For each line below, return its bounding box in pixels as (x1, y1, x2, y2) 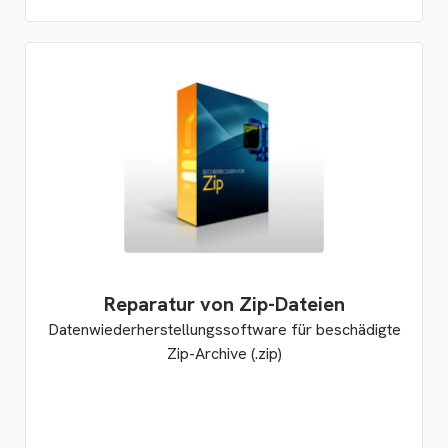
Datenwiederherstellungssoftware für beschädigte (47, 319, 401, 340)
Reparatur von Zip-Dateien (103, 291, 345, 317)
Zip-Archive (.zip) (166, 343, 282, 364)
